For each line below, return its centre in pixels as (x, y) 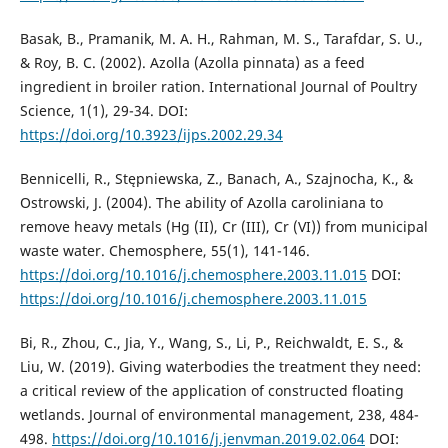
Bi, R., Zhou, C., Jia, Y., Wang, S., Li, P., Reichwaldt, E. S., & (211, 342)
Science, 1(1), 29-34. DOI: (103, 110)
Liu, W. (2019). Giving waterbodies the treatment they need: (220, 366)
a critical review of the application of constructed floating (211, 390)
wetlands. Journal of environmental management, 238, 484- (219, 414)
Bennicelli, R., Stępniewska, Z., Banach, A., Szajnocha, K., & (216, 178)
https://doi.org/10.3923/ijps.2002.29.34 (151, 134)
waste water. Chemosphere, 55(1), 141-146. (164, 250)
